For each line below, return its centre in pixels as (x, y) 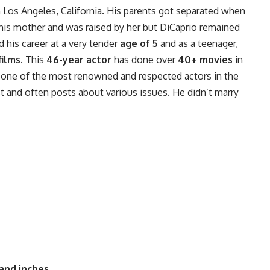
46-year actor (79, 60)
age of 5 (139, 44)
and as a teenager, (198, 44)
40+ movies (205, 60)
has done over (145, 60)
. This (33, 60)
